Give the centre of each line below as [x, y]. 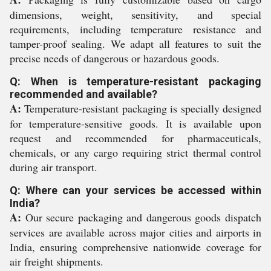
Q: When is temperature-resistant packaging [135, 81]
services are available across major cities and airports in [135, 232]
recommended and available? [83, 94]
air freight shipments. [57, 261]
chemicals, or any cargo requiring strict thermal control [135, 152]
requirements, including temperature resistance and [135, 29]
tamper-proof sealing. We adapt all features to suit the [135, 44]
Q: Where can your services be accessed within [135, 190]
